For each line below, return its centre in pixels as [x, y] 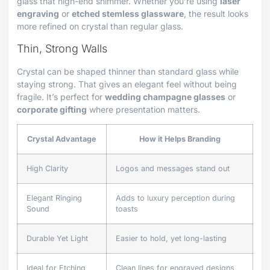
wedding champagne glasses [165, 96]
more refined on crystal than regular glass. [100, 27]
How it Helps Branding [180, 139]
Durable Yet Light [57, 239]
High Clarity [47, 169]
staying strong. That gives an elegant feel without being [127, 84]
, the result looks [216, 14]
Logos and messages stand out [173, 169]
